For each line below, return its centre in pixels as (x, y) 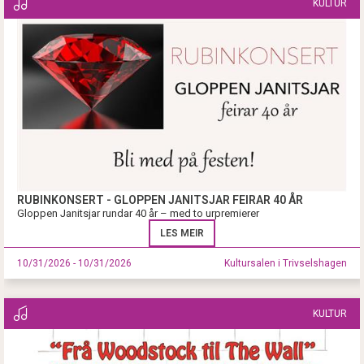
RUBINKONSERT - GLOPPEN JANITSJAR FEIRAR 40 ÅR (160, 200)
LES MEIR (182, 234)
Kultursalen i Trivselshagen (286, 264)
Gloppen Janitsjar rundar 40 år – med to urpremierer (138, 214)
